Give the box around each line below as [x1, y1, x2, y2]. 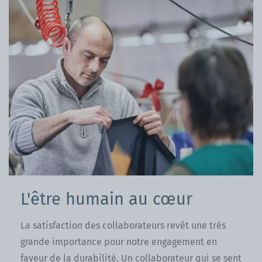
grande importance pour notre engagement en [20, 236, 217, 247]
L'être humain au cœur [20, 188, 192, 209]
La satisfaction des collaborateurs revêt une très [20, 219, 226, 231]
